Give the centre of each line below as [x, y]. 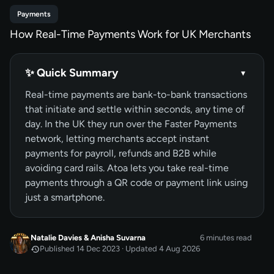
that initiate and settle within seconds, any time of [135, 109]
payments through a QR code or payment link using [136, 183]
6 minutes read [226, 238]
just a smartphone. [65, 197]
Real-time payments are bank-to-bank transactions [136, 94]
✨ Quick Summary [72, 73]
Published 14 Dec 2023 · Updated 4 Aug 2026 [120, 249]
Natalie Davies [56, 238]
